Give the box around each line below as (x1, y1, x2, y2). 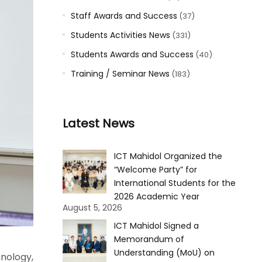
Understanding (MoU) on (113, 247, 215, 258)
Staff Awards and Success (70, 10, 177, 22)
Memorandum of (113, 233, 184, 245)
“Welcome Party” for (113, 164, 197, 175)
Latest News (62, 115, 135, 132)
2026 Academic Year (113, 191, 199, 202)
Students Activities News (70, 29, 170, 41)
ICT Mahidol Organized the (113, 150, 222, 162)
